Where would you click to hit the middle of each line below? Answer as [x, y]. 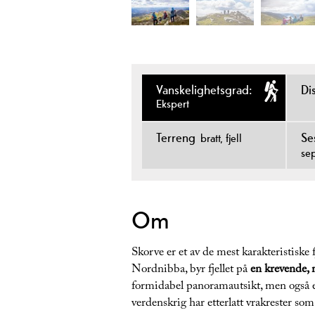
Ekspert [173, 104]
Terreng [176, 138]
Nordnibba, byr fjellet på [191, 271]
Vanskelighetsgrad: [204, 90]
